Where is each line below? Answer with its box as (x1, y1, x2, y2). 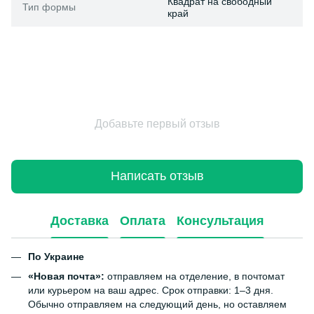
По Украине (28, 250, 84, 262)
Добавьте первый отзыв (94, 117, 220, 130)
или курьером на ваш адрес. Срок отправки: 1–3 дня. (28, 285, 273, 296)
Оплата (119, 214, 165, 228)
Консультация (176, 214, 264, 228)
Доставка (50, 214, 109, 228)
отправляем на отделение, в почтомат (104, 271, 285, 282)
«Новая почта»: (28, 271, 104, 282)
